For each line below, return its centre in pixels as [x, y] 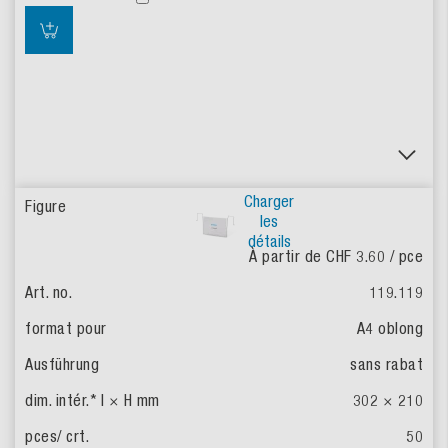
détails [269, 241]
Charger [269, 201]
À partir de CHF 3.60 [319, 256]
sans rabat [386, 364]
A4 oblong [389, 328]
